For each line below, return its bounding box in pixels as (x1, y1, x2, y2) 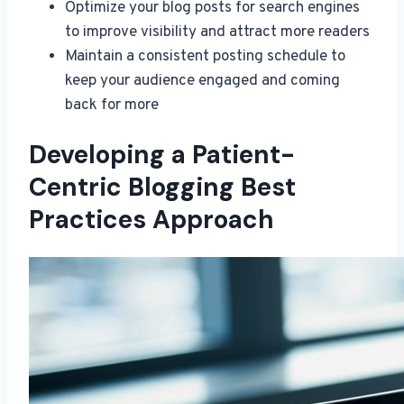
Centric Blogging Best (29, 170, 296, 204)
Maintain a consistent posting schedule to (65, 46, 345, 67)
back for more (65, 95, 159, 115)
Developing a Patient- (29, 137, 295, 171)
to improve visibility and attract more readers (65, 22, 370, 42)
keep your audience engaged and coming (65, 70, 340, 91)
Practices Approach (29, 202, 274, 236)
